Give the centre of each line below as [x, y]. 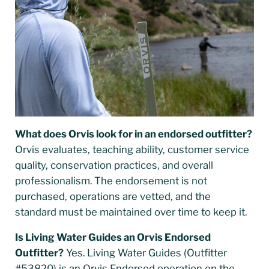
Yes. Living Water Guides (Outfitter [145, 252]
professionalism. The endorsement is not [111, 180]
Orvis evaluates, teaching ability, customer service [132, 149]
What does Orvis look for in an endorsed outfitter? [133, 134]
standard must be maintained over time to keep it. [131, 212]
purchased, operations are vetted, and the [113, 196]
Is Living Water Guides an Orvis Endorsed [113, 237]
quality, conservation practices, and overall [114, 165]
